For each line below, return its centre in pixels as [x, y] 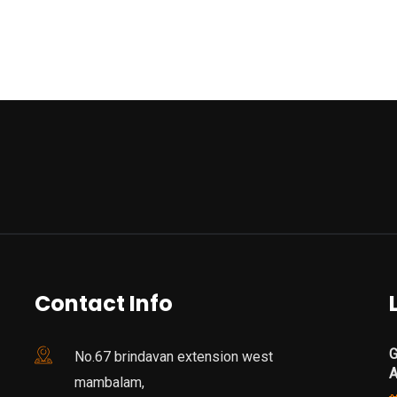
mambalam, [109, 383]
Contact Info [104, 304]
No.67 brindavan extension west [174, 357]
